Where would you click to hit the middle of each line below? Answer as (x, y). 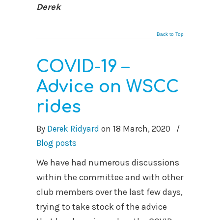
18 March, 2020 (142, 128)
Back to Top (170, 34)
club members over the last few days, (110, 192)
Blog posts (56, 143)
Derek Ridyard (73, 128)
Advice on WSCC (108, 87)
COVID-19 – (82, 67)
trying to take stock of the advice (102, 206)
